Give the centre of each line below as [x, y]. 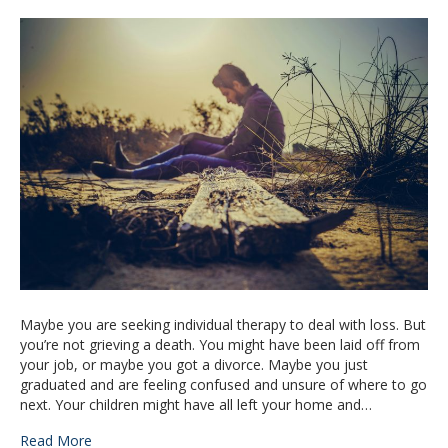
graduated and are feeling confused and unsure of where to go [223, 385]
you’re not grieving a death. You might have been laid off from [220, 345]
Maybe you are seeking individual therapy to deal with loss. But [223, 325]
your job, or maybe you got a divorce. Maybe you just [194, 365]
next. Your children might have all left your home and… [196, 405]
